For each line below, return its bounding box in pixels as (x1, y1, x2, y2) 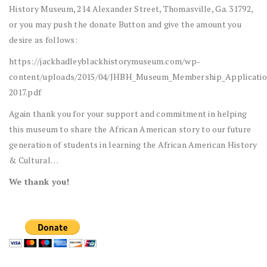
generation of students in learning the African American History (9, 139, 257, 151)
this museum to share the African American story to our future (9, 123, 252, 135)
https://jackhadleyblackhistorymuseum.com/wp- (9, 55, 201, 67)
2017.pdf (9, 86, 42, 98)
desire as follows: (9, 34, 78, 46)
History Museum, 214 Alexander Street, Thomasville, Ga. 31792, (9, 3, 253, 15)
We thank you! (9, 176, 70, 188)
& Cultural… (9, 154, 59, 166)
